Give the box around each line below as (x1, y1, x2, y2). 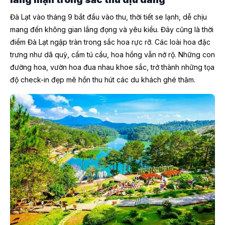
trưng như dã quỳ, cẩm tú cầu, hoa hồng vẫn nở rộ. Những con (10, 50, 215, 59)
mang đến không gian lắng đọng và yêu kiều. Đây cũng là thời (10, 25, 213, 34)
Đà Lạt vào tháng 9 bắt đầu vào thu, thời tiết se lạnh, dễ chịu (10, 13, 207, 22)
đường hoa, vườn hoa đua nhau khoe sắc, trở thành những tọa (10, 63, 214, 72)
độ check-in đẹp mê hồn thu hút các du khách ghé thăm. (10, 75, 195, 84)
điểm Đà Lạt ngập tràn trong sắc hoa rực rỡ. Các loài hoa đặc (10, 38, 210, 47)
